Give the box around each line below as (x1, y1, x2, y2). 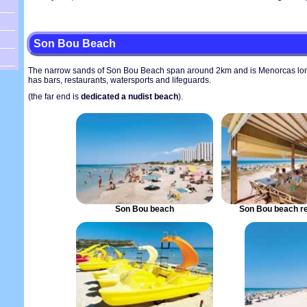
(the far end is (28, 92, 79, 101)
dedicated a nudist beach (79, 92, 178, 101)
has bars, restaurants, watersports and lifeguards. (28, 75, 211, 85)
